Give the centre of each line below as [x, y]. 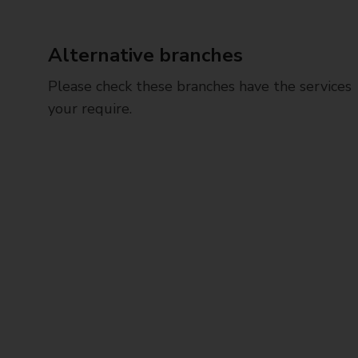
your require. [90, 109]
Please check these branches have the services [200, 86]
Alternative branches [145, 55]
